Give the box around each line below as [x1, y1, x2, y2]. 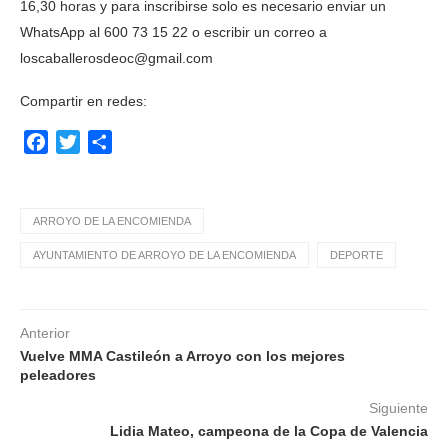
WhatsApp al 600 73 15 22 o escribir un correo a [20, 24, 327, 40]
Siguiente [369, 400, 428, 416]
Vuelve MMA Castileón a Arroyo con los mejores [20, 348, 345, 364]
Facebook [48, 133, 119, 150]
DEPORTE [330, 249, 383, 261]
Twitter [80, 133, 127, 150]
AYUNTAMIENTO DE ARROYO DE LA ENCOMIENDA [33, 249, 296, 261]
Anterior [20, 325, 70, 341]
